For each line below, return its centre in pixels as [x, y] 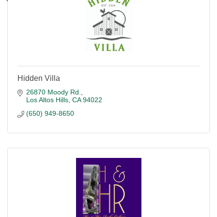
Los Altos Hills [47, 100]
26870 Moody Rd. [53, 92]
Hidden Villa [39, 78]
